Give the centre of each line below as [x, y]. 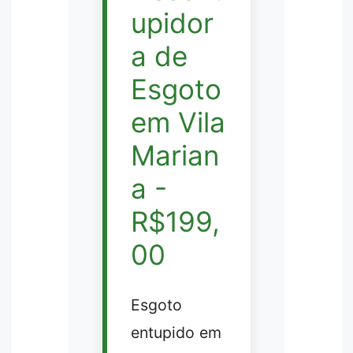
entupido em [176, 332]
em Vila [178, 123]
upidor [172, 23]
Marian [175, 156]
